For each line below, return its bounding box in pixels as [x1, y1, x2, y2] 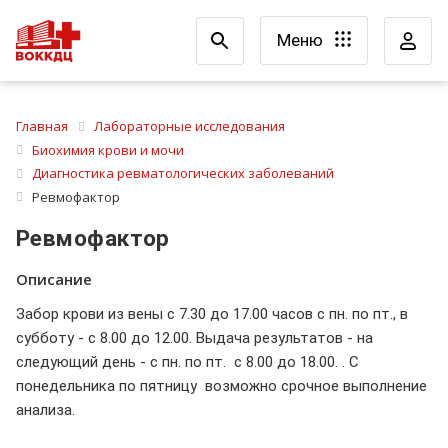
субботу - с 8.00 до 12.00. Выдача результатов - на [16, 328, 373, 347]
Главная [16, 117, 68, 135]
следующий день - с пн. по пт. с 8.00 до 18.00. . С [16, 352, 359, 371]
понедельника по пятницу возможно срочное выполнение [16, 376, 427, 395]
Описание [16, 269, 92, 290]
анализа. [16, 400, 75, 419]
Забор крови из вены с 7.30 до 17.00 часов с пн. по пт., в [16, 304, 408, 323]
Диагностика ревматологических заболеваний [32, 164, 334, 183]
